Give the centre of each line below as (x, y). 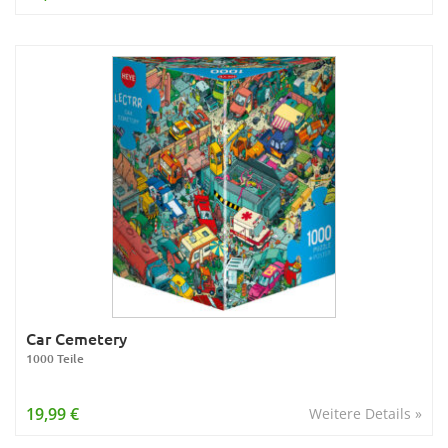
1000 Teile (55, 358)
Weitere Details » (365, 413)
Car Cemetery (76, 338)
